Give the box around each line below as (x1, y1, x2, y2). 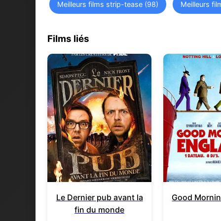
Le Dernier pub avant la (56, 192, 143, 202)
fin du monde (74, 204, 125, 215)
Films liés (47, 33, 89, 44)
